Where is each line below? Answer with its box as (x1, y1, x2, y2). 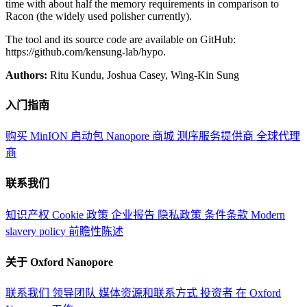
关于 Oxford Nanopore (5, 256, 113, 268)
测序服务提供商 (177, 130, 256, 143)
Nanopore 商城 (106, 130, 177, 143)
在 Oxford (236, 287, 281, 299)
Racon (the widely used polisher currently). (5, 10, 192, 22)
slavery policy (5, 225, 69, 237)
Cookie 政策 (52, 208, 111, 221)
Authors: (5, 69, 47, 81)
